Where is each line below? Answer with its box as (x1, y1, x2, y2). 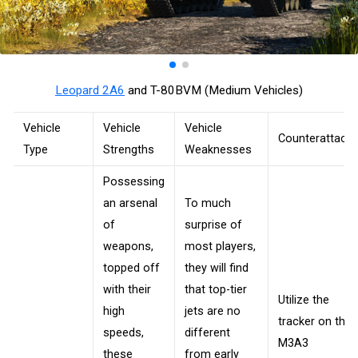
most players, (185, 240, 256, 254)
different (185, 326, 230, 340)
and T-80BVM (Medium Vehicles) (125, 83, 303, 98)
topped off (103, 261, 160, 276)
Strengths (103, 143, 154, 157)
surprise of (185, 218, 242, 233)
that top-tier (185, 283, 247, 297)
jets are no (185, 304, 241, 319)
